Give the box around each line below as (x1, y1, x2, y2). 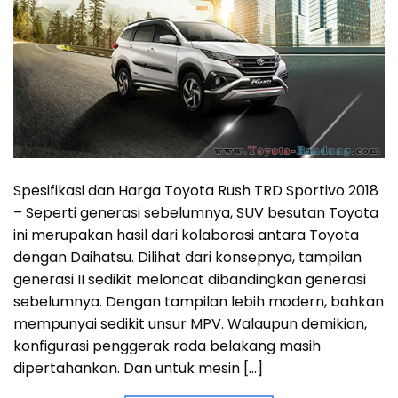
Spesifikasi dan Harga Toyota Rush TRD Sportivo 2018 (13, 180, 378, 202)
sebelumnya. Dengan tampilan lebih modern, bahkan (13, 291, 384, 313)
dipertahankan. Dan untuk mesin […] (13, 358, 263, 379)
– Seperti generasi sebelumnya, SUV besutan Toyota (13, 203, 378, 224)
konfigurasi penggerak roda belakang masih (13, 336, 321, 357)
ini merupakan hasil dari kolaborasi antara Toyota (13, 225, 359, 246)
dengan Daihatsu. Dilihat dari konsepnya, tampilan (13, 247, 362, 268)
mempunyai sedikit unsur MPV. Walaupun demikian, (13, 314, 367, 335)
